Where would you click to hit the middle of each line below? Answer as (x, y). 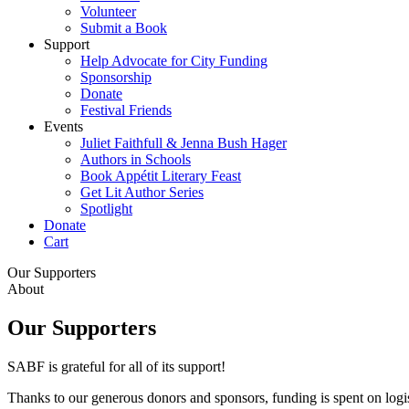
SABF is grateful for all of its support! (116, 366)
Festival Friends (126, 110)
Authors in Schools (136, 159)
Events (63, 126)
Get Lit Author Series (142, 192)
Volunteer (108, 11)
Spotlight (106, 209)
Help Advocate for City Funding (174, 61)
